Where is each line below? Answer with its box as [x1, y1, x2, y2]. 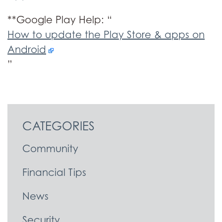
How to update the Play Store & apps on [7, 29, 205, 41]
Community [22, 143, 78, 155]
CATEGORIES [22, 119, 95, 133]
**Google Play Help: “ [7, 14, 112, 26]
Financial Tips [22, 166, 86, 178]
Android [7, 44, 46, 55]
